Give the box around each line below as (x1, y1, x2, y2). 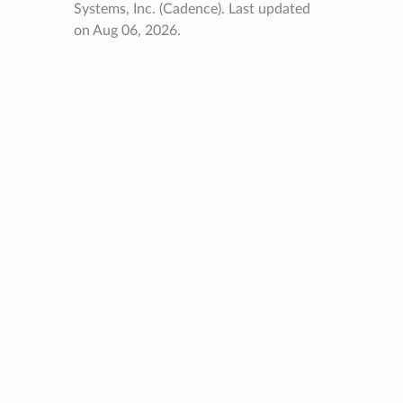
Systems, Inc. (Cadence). (73, 2, 228, 17)
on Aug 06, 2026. (73, 23, 181, 39)
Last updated (228, 2, 310, 17)
